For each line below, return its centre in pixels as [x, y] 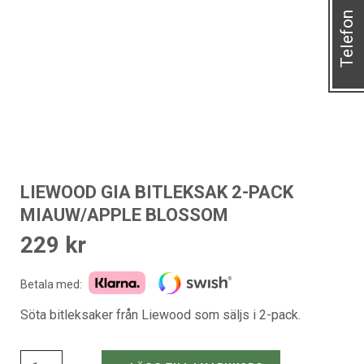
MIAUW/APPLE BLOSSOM [124, 214]
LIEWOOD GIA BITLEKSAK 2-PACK [157, 192]
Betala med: [51, 285]
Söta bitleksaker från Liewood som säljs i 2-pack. [160, 314]
